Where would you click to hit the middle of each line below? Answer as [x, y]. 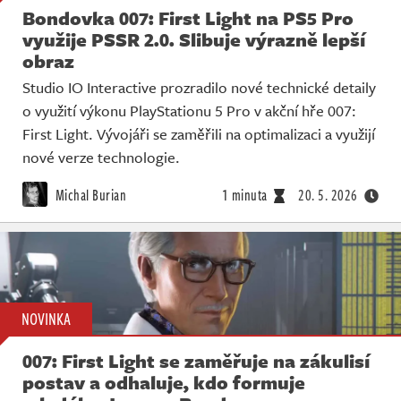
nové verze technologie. [101, 157]
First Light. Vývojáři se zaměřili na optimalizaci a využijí [199, 133]
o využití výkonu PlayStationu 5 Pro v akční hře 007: [189, 110]
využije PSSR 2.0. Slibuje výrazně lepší [194, 39]
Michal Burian [89, 195]
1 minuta [244, 195]
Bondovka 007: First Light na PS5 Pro [188, 17]
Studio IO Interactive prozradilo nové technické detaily [199, 87]
